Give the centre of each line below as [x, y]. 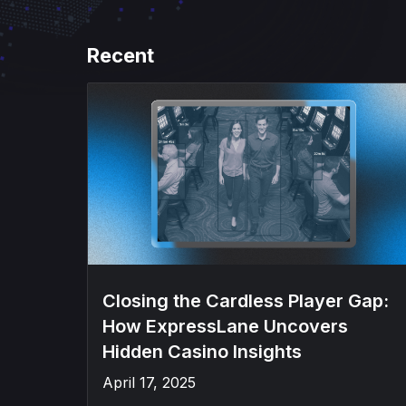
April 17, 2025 [149, 382]
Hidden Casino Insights [202, 352]
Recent [121, 55]
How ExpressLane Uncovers [225, 326]
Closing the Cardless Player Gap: [246, 301]
